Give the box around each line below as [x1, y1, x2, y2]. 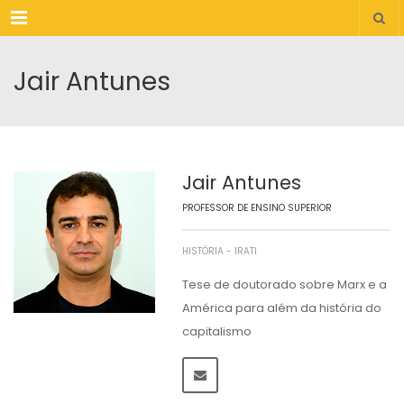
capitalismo [181, 323, 252, 340]
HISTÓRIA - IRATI [181, 244, 257, 258]
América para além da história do [181, 299, 381, 317]
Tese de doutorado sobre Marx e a [181, 276, 387, 293]
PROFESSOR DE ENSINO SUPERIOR [181, 201, 332, 215]
